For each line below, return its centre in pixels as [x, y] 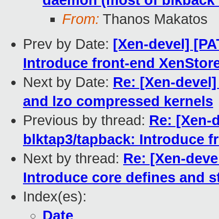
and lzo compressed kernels [118, 101]
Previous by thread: [86, 120]
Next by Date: [68, 82]
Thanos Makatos [153, 19]
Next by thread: [73, 159]
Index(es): [55, 197]
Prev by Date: [68, 44]
